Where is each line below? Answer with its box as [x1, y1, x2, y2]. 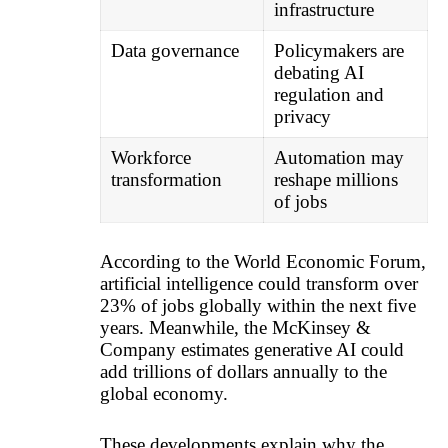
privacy [273, 105, 331, 127]
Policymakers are [273, 39, 404, 61]
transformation [110, 168, 222, 190]
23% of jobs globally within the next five [100, 295, 416, 317]
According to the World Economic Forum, [100, 251, 426, 273]
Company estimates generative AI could [100, 339, 404, 361]
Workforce [110, 146, 191, 168]
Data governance [110, 39, 239, 61]
